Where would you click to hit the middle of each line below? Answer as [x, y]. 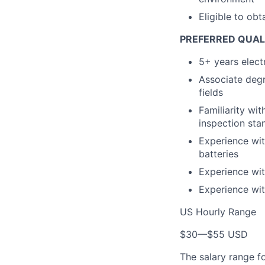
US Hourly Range [218, 212]
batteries [219, 154]
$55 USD [227, 234]
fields [211, 92]
